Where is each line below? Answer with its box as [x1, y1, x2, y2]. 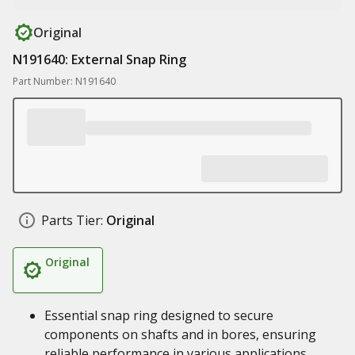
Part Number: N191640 [13, 74, 116, 88]
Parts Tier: [41, 212, 103, 229]
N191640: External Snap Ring [13, 51, 186, 68]
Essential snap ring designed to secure [44, 307, 273, 324]
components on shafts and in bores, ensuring [44, 326, 316, 343]
